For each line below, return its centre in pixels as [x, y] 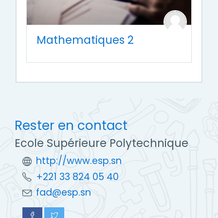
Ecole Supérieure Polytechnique [101, 143]
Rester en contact [71, 126]
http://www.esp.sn [79, 161]
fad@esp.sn [64, 193]
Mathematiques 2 [85, 40]
